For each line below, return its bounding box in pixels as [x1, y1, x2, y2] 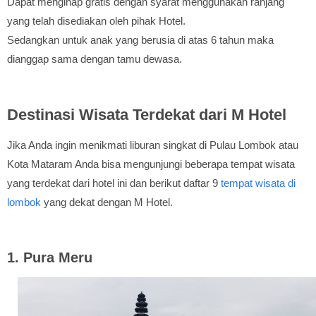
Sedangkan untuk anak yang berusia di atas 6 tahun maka [7, 34, 274, 46]
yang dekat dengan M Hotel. [41, 196, 173, 208]
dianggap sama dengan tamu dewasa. [7, 53, 182, 65]
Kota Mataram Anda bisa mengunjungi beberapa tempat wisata [7, 158, 295, 170]
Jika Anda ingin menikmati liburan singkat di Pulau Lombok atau [7, 139, 298, 151]
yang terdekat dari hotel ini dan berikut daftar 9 [7, 177, 221, 189]
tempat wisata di [221, 177, 296, 189]
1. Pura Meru [7, 250, 92, 265]
